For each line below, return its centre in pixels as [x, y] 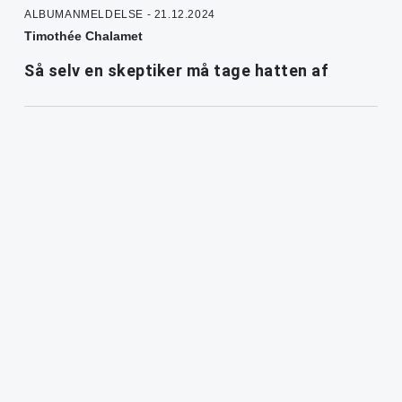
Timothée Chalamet [83, 36]
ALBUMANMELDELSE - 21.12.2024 [120, 15]
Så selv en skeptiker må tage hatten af [176, 71]
